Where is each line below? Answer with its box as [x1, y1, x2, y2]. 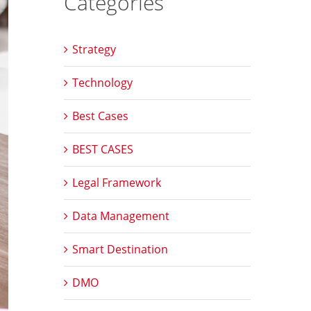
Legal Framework [72, 175, 161, 190]
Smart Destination [72, 242, 168, 257]
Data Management [72, 208, 169, 224]
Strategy [72, 42, 116, 57]
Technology [72, 75, 133, 90]
